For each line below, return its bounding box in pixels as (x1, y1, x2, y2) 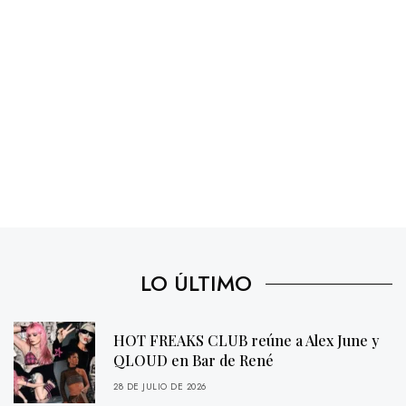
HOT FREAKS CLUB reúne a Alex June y (113, 331, 379, 351)
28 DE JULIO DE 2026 (113, 380, 207, 394)
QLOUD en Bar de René (113, 351, 274, 371)
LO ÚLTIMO (140, 267, 252, 300)
